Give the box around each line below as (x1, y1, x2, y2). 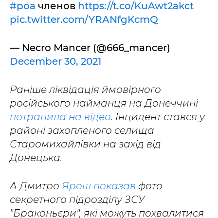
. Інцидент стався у (111, 111, 205, 123)
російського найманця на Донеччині (10, 97, 198, 109)
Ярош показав (62, 180, 136, 192)
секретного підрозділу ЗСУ (10, 194, 145, 205)
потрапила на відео (10, 111, 111, 123)
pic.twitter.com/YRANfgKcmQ (10, 14, 158, 25)
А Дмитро (10, 180, 62, 192)
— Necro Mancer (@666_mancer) (10, 42, 170, 54)
